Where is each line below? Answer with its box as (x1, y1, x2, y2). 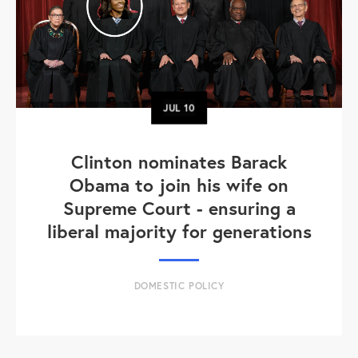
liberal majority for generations (46, 218, 312, 243)
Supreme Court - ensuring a (62, 195, 296, 220)
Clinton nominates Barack (71, 149, 287, 173)
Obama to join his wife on (70, 172, 288, 197)
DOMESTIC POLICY (133, 279, 225, 292)
